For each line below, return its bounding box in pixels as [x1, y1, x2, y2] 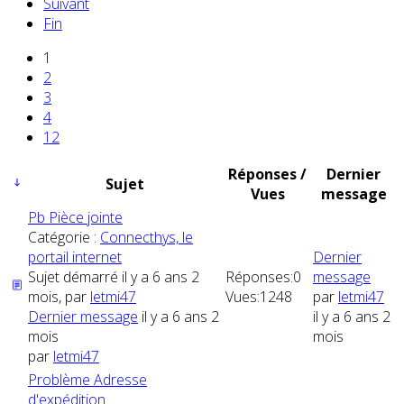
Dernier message [28, 306, 138, 326]
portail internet [28, 246, 122, 267]
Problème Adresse [28, 369, 147, 390]
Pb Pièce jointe [28, 207, 123, 227]
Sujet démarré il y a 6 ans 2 [28, 266, 199, 287]
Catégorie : [28, 226, 100, 247]
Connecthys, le [100, 226, 193, 247]
